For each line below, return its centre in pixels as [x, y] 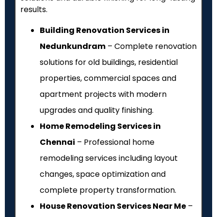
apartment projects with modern [103, 94]
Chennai [57, 142]
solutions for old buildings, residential [109, 62]
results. [34, 9]
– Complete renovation [151, 46]
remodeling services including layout [109, 158]
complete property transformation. [108, 190]
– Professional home [115, 142]
